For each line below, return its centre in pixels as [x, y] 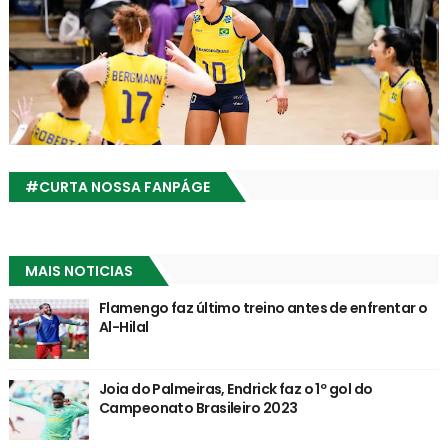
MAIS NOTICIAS [78, 270]
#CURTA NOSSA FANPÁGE [117, 186]
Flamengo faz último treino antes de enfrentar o [263, 307]
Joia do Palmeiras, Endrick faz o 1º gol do [235, 388]
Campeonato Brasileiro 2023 [198, 407]
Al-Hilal [123, 326]
